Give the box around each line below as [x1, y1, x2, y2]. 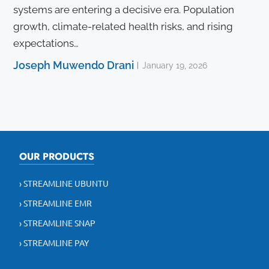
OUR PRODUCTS [19, 150, 94, 164]
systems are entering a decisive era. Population [13, 4, 234, 16]
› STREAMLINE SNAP [19, 217, 95, 229]
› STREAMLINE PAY [19, 237, 89, 249]
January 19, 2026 [142, 61, 207, 71]
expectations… [13, 37, 79, 50]
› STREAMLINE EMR [19, 198, 92, 209]
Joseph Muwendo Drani [13, 59, 134, 72]
